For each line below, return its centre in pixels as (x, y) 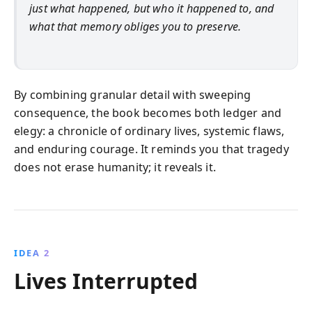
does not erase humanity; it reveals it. (115, 167)
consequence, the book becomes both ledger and (148, 112)
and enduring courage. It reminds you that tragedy (151, 149)
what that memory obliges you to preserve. (135, 26)
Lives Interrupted (106, 281)
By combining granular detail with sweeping (133, 94)
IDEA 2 (32, 252)
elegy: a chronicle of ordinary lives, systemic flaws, (149, 131)
